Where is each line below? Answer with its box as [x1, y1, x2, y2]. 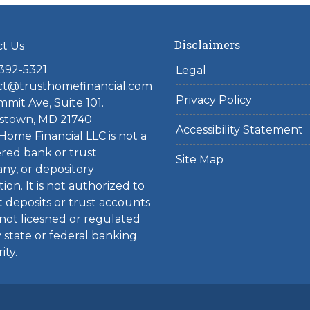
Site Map [176, 153, 224, 166]
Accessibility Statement [176, 123, 304, 136]
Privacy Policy [176, 93, 253, 107]
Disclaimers [174, 37, 241, 52]
